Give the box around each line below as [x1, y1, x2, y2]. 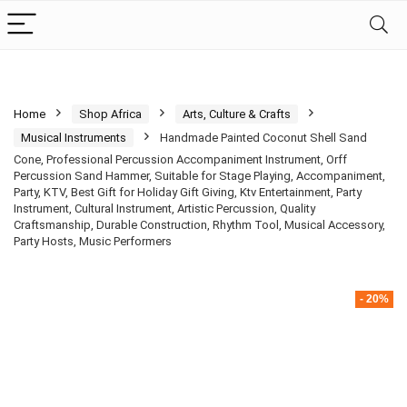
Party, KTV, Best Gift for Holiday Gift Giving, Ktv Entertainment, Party [14, 185, 362, 199]
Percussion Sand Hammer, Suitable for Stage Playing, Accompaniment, [14, 169, 385, 183]
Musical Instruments [21, 131, 126, 144]
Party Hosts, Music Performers [14, 234, 172, 248]
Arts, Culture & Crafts [183, 107, 291, 121]
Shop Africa [79, 107, 142, 121]
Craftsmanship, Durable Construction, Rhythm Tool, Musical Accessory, [14, 218, 385, 232]
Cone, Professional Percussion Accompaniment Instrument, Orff [14, 153, 347, 166]
